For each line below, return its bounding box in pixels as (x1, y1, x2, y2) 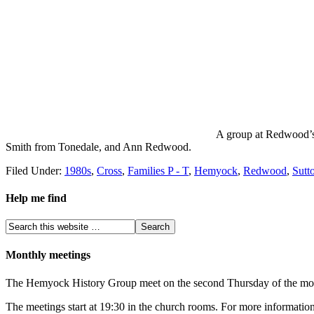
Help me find (6, 191, 67, 204)
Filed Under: (6, 164, 64, 177)
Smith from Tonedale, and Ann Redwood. (6, 140, 191, 153)
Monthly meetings (6, 249, 90, 261)
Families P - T (128, 164, 189, 177)
